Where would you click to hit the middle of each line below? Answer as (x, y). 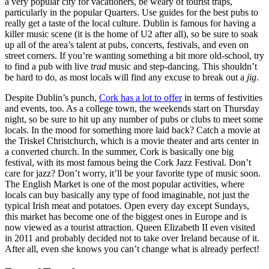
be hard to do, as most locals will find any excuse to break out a (126, 77)
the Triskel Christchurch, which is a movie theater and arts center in (132, 141)
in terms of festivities (222, 97)
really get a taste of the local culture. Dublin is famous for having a (130, 23)
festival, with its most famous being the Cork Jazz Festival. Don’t (128, 162)
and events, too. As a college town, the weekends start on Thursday (132, 108)
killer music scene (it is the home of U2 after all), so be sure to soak (131, 34)
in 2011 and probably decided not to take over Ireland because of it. (132, 238)
